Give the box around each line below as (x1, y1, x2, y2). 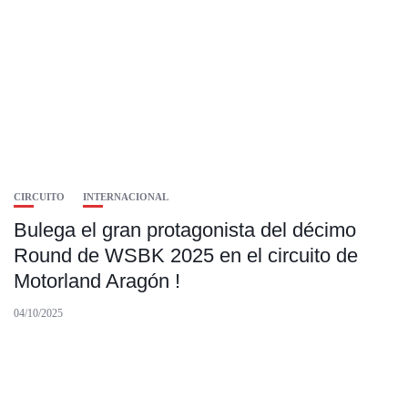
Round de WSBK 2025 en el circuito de (14, 244, 358, 267)
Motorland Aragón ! (14, 270, 180, 292)
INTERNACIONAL (83, 191, 168, 202)
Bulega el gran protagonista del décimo (14, 219, 356, 241)
